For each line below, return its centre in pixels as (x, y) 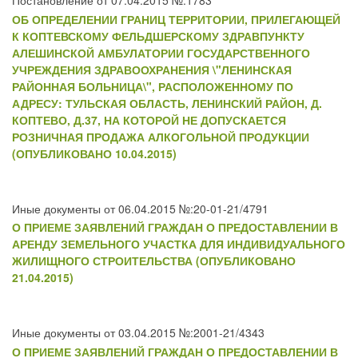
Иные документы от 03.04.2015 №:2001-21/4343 (138, 333)
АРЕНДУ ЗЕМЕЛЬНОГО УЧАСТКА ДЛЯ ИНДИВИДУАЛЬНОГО (179, 244)
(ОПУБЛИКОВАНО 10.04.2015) (94, 153)
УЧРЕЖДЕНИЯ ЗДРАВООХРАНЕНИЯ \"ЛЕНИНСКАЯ (152, 69)
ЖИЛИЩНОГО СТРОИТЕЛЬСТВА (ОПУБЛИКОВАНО (154, 261)
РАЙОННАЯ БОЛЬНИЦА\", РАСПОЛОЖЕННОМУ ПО (153, 86)
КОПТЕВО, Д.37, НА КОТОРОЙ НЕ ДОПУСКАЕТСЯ (149, 119)
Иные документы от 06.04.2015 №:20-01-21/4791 (140, 208)
